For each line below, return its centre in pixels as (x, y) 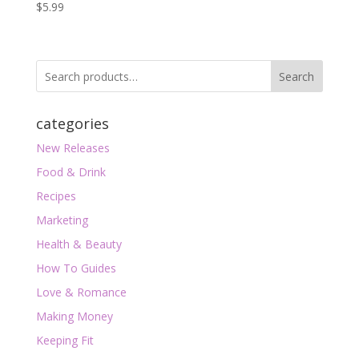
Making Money (74, 317)
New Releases (73, 148)
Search (297, 76)
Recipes (56, 196)
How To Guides (76, 268)
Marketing (62, 220)
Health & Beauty (79, 244)
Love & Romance (81, 292)
